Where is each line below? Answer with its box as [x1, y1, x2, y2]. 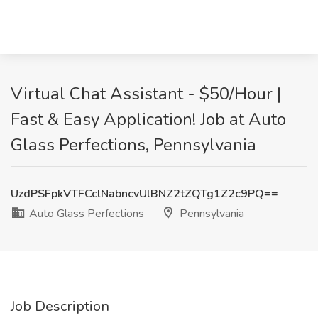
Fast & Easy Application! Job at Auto [11, 108, 286, 131]
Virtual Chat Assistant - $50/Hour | [11, 82, 281, 105]
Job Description [11, 297, 109, 316]
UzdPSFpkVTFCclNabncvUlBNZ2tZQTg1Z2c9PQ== [11, 186, 278, 202]
